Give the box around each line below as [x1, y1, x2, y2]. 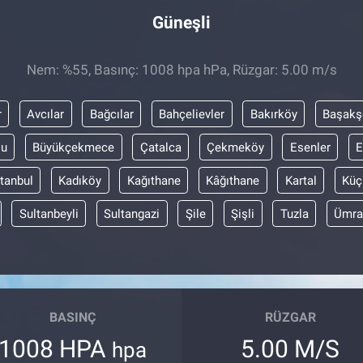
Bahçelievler [159, 106, 224, 122]
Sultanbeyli [19, 206, 79, 221]
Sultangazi [104, 206, 160, 221]
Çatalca [139, 139, 181, 155]
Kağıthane [126, 173, 181, 188]
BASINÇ [49, 309, 96, 325]
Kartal [284, 173, 317, 188]
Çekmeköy [207, 139, 264, 155]
